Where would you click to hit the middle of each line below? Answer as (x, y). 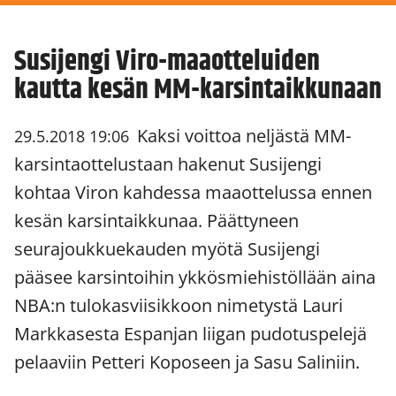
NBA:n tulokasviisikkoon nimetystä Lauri (179, 306)
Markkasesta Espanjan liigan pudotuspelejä (190, 334)
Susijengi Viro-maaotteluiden (167, 62)
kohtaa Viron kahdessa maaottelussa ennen (193, 193)
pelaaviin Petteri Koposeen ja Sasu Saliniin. (187, 362)
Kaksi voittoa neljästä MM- (242, 136)
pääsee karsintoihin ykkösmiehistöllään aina (195, 278)
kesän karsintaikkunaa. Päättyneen (156, 221)
